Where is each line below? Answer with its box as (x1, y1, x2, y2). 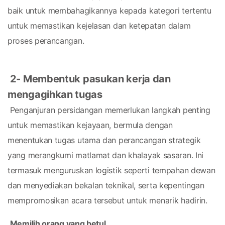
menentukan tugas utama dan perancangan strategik (8, 135, 201, 145)
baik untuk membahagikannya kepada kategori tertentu (8, 6, 211, 16)
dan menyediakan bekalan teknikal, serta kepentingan (8, 180, 204, 190)
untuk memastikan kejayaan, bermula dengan (8, 120, 173, 130)
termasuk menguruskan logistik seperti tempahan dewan (8, 165, 215, 175)
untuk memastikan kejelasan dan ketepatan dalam (8, 21, 191, 31)
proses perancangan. (8, 36, 84, 46)
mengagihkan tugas (8, 88, 102, 100)
